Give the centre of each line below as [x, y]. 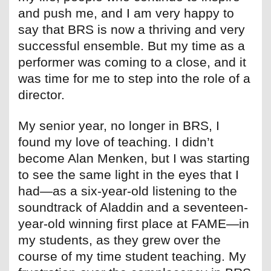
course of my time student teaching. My [132, 256]
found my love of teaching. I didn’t [116, 142]
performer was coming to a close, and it [132, 62]
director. [41, 95]
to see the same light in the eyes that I [129, 175]
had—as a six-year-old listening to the [128, 191]
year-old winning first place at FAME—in [134, 224]
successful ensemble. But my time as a [132, 46]
